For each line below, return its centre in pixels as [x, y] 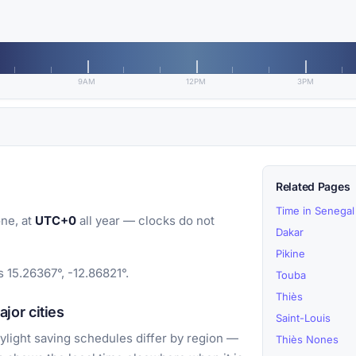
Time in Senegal [315, 211]
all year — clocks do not [145, 221]
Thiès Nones [307, 340]
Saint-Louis [303, 318]
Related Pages [313, 187]
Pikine [290, 254]
